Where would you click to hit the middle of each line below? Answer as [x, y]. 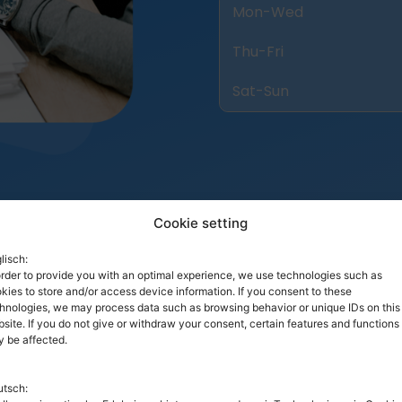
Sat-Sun [261, 92]
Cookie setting [201, 223]
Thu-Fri [258, 52]
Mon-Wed [268, 13]
